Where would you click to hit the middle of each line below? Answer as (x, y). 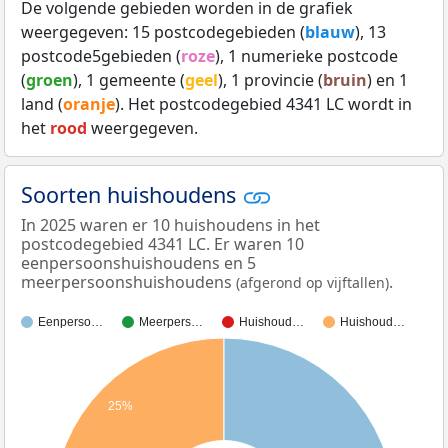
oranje (89, 103)
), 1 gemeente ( (129, 79)
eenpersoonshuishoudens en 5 (138, 263)
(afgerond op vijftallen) (312, 283)
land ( (42, 103)
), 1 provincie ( (270, 79)
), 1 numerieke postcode (306, 55)
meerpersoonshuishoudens (128, 282)
